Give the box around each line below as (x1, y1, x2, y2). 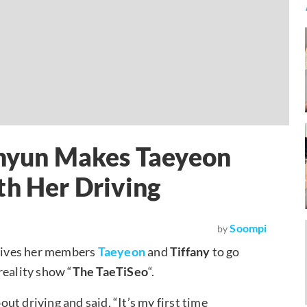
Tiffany (167, 243, 210, 259)
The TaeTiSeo (72, 263, 149, 279)
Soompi (230, 221, 267, 234)
